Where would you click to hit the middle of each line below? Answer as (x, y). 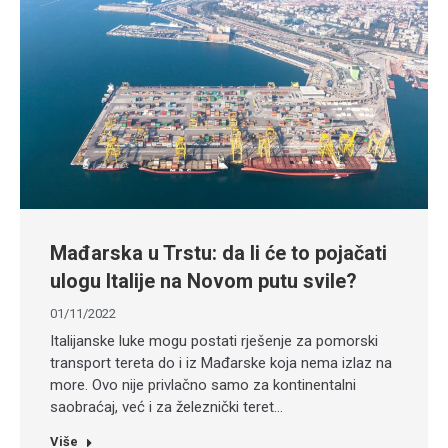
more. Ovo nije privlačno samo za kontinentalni (203, 385)
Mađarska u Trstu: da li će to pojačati (218, 253)
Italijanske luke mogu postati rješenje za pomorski (214, 341)
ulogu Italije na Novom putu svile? (203, 281)
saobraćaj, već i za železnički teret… (166, 407)
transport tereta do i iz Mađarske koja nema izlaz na (221, 363)
